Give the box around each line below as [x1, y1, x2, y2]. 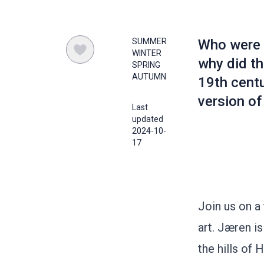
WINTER [132, 48, 161, 58]
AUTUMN [132, 72, 166, 81]
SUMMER [132, 37, 167, 46]
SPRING [132, 60, 160, 70]
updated [132, 114, 163, 124]
